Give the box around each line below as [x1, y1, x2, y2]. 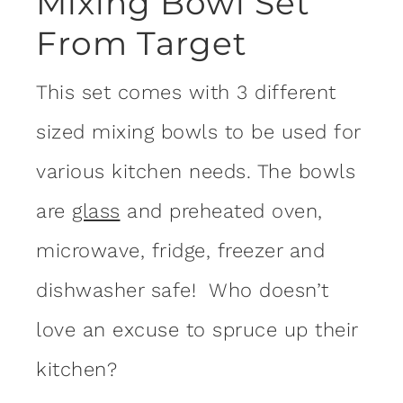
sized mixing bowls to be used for [36, 120, 361, 143]
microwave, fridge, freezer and [36, 238, 325, 262]
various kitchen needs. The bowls [36, 159, 355, 183]
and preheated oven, [120, 199, 323, 222]
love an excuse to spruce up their [36, 318, 358, 341]
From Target [36, 22, 247, 63]
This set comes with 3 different [36, 80, 336, 103]
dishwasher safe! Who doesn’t [36, 278, 329, 301]
